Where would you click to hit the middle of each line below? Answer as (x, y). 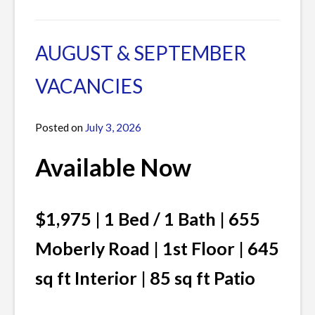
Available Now (113, 167)
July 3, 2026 (113, 128)
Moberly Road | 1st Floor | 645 (157, 249)
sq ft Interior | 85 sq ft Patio (145, 278)
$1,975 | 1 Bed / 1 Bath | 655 (148, 219)
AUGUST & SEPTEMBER (141, 53)
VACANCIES (89, 86)
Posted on (60, 128)
